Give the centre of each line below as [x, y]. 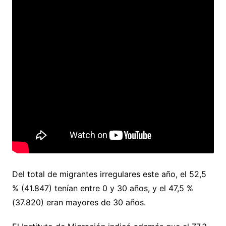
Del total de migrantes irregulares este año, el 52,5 [109, 174]
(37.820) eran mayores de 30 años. [79, 202]
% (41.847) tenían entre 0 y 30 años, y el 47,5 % [102, 188]
